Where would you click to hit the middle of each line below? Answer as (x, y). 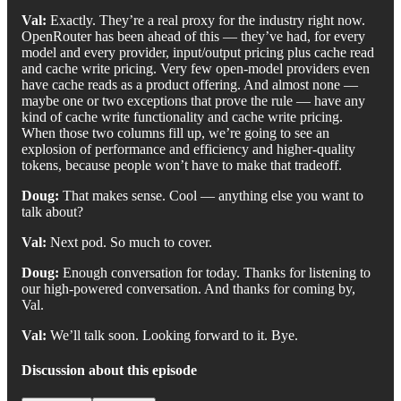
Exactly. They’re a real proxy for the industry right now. (206, 20)
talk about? (52, 211)
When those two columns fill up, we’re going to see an (175, 132)
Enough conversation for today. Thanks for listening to (215, 272)
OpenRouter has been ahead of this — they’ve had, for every (193, 36)
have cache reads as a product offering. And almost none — (190, 84)
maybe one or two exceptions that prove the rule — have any (193, 100)
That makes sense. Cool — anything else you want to (211, 195)
